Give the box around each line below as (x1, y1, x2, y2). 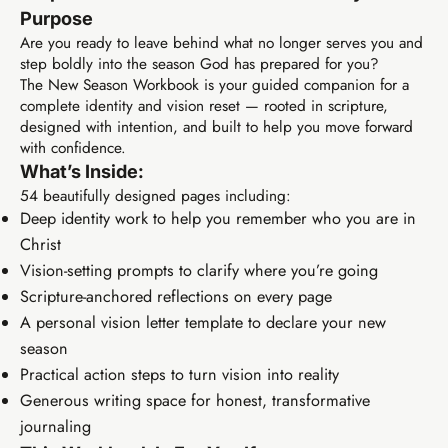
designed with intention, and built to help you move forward (20, 114, 413, 138)
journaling (20, 414, 91, 438)
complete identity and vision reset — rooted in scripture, (20, 93, 388, 117)
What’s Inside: (20, 159, 144, 182)
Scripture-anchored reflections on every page (20, 284, 332, 308)
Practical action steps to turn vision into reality (20, 362, 339, 386)
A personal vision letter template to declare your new (20, 310, 386, 334)
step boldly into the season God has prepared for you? (20, 51, 379, 75)
